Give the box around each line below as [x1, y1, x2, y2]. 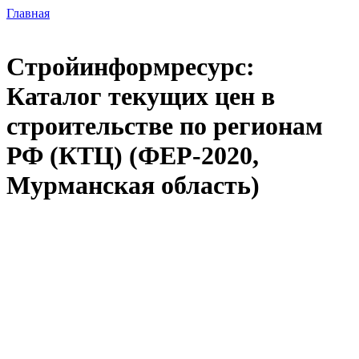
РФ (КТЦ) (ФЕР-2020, [6, 141, 259, 171]
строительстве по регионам [6, 111, 323, 141]
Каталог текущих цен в [6, 82, 275, 111]
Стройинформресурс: [6, 52, 255, 82]
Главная [6, 6, 50, 20]
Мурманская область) [6, 171, 260, 200]
